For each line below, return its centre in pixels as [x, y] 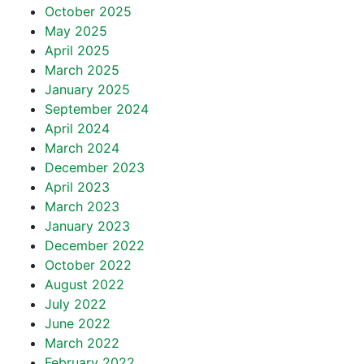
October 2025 [88, 11]
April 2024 [77, 128]
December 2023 [95, 167]
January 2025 [87, 89]
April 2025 [77, 50]
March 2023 [82, 206]
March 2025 [82, 70]
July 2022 [76, 304]
